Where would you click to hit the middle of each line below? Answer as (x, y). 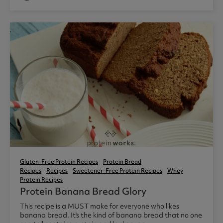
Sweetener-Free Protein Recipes (117, 170)
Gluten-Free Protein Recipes (59, 162)
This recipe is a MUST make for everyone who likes (100, 206)
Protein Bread (122, 162)
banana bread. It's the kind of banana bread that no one (111, 215)
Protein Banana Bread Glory (83, 191)
